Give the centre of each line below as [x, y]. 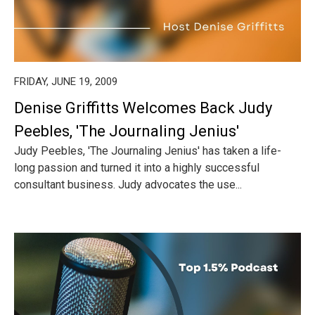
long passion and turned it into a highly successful [137, 168]
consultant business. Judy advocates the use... [128, 185]
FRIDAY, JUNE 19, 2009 [66, 82]
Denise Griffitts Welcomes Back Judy [143, 108]
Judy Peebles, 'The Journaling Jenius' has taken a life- [148, 151]
